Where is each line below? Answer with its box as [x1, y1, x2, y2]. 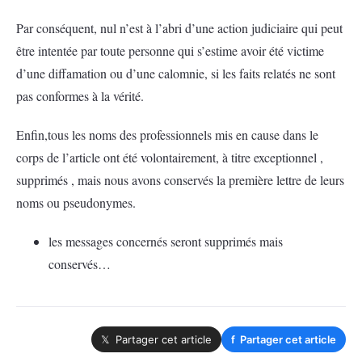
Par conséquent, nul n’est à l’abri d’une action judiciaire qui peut [16, 19, 343, 36]
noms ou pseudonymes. [16, 194, 136, 211]
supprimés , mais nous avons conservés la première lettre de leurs [16, 171, 344, 188]
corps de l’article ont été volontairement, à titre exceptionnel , [16, 149, 323, 166]
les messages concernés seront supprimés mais [48, 233, 283, 250]
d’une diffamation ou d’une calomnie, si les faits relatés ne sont [16, 65, 335, 82]
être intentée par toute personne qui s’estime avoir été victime [16, 42, 324, 59]
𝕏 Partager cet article [101, 333, 212, 346]
